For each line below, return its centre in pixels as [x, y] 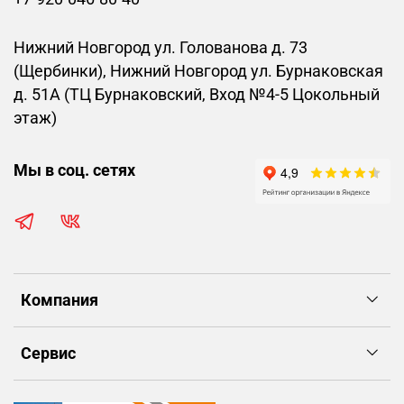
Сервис [48, 353]
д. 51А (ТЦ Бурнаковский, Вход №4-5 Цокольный [197, 94]
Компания [60, 300]
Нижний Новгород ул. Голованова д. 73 [161, 47]
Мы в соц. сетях [74, 170]
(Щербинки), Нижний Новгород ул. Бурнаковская [198, 71]
